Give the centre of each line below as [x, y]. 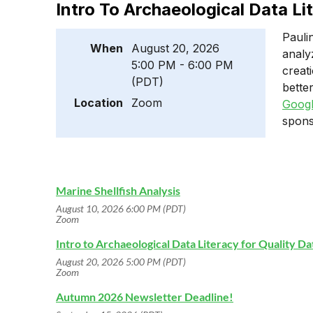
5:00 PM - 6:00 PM [182, 65]
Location [99, 103]
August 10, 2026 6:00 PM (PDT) [121, 209]
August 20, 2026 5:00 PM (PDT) [121, 262]
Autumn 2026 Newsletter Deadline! [145, 297]
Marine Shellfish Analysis [118, 190]
